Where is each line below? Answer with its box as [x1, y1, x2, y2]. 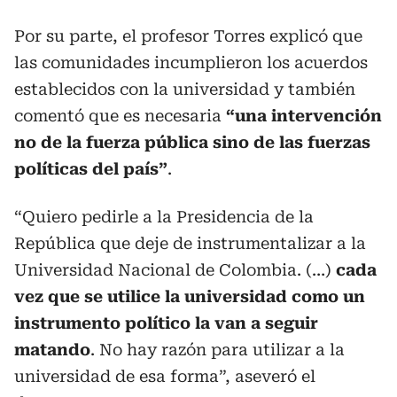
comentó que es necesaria [14, 105, 222, 125]
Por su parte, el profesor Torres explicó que [14, 26, 362, 45]
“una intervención [222, 105, 382, 125]
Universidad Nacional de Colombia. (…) [14, 260, 336, 279]
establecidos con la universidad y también [14, 79, 355, 98]
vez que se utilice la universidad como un [14, 286, 365, 306]
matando [14, 339, 90, 359]
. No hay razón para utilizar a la [90, 339, 345, 359]
